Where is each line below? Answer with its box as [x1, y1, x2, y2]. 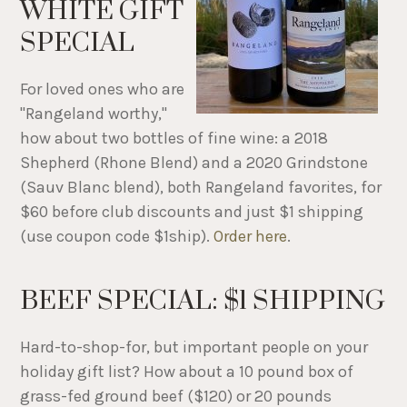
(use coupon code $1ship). [20, 225, 214, 246]
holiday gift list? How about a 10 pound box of [20, 362, 354, 382]
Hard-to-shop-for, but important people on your [20, 337, 369, 358]
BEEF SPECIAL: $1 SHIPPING [20, 283, 386, 318]
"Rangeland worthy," [20, 103, 168, 124]
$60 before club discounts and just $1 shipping [20, 201, 364, 222]
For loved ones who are [20, 78, 185, 99]
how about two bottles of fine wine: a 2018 [20, 127, 329, 148]
